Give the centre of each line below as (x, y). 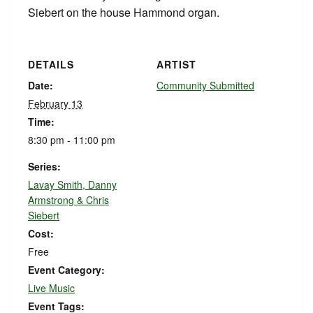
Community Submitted (205, 86)
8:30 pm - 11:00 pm (72, 140)
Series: (44, 167)
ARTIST (176, 65)
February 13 (55, 104)
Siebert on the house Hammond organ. (124, 13)
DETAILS (51, 65)
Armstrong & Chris (68, 200)
